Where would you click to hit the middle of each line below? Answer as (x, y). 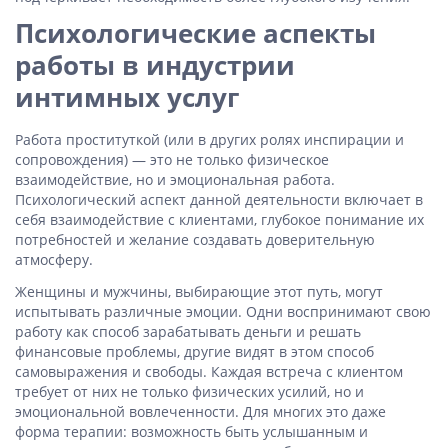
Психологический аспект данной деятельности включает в (219, 199)
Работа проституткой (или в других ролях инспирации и (209, 139)
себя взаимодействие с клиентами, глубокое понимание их (219, 219)
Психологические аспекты (195, 33)
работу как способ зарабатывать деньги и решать (188, 331)
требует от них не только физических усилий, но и (189, 391)
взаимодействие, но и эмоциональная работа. (175, 179)
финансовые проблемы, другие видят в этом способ (194, 351)
